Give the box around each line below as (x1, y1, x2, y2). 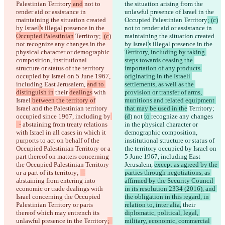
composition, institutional (16, 56, 88, 64)
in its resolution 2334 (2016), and (125, 185, 217, 193)
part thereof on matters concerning (16, 153, 110, 161)
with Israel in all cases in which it (16, 129, 107, 137)
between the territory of (31, 96, 95, 104)
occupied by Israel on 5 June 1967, (16, 72, 112, 80)
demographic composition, (125, 129, 199, 137)
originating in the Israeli (125, 72, 192, 80)
